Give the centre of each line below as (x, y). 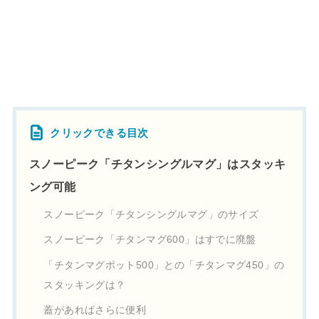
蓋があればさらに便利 (95, 310)
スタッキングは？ (85, 285)
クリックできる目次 (99, 133)
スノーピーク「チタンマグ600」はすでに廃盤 (150, 240)
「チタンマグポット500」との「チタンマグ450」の (164, 265)
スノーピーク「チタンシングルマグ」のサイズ (151, 214)
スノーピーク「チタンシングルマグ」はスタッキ (158, 164)
